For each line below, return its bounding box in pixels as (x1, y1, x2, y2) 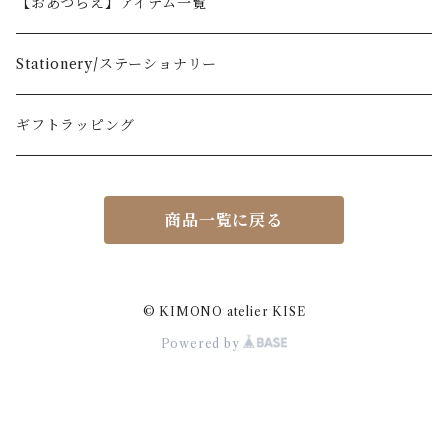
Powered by (160, 335, 244, 351)
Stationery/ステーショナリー (16, 54, 218, 73)
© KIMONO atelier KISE (142, 303, 306, 319)
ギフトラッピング (16, 115, 135, 134)
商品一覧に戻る (165, 210, 283, 231)
